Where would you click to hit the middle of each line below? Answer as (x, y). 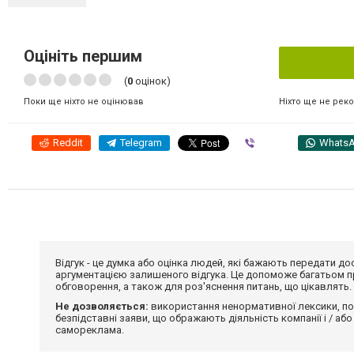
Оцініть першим (83, 56)
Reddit (68, 143)
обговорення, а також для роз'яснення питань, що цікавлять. (203, 286)
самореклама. (90, 330)
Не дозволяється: (102, 306)
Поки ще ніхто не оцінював (84, 102)
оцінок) (152, 81)
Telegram (141, 143)
